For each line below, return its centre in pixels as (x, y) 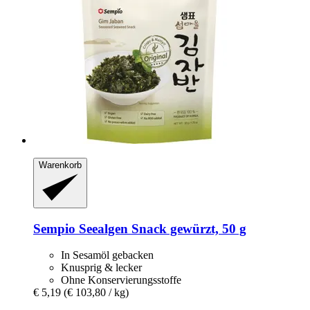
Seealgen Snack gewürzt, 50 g (161, 228)
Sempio (54, 228)
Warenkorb (60, 165)
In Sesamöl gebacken (107, 255)
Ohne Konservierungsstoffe (121, 280)
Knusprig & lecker (101, 268)
